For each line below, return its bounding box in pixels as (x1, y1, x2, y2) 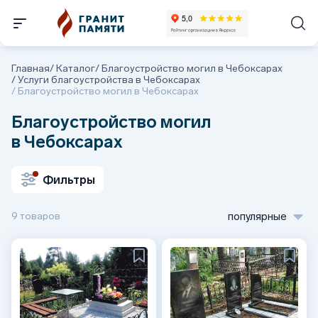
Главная (11, 62, 50, 75)
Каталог (56, 62, 95, 75)
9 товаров (11, 210, 60, 222)
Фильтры (43, 172, 95, 187)
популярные (228, 210, 287, 223)
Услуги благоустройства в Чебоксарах (18, 74, 200, 86)
